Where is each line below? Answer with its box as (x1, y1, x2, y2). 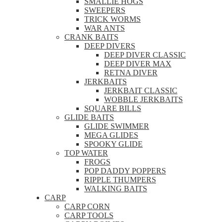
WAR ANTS (84, 23, 125, 32)
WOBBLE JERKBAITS (104, 95, 183, 104)
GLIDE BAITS (64, 112, 114, 121)
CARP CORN (64, 202, 110, 211)
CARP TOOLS (64, 211, 113, 220)
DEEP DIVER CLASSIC (104, 50, 186, 59)
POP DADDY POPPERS (84, 166, 166, 175)
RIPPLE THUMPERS (84, 175, 156, 184)
